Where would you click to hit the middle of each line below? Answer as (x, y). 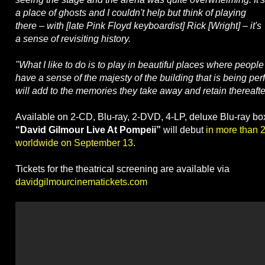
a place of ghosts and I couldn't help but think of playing (131, 13)
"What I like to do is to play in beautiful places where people (140, 65)
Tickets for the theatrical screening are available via (122, 169)
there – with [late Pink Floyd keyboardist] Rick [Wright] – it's (138, 26)
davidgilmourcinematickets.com (81, 182)
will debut (183, 130)
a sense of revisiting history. (73, 39)
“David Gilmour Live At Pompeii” (88, 130)
